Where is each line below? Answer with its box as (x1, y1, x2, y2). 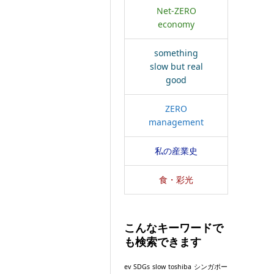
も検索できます (124, 235, 202, 248)
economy (158, 18, 195, 30)
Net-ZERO (156, 4, 196, 17)
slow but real (149, 60, 203, 72)
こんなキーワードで (124, 221, 224, 234)
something (154, 46, 199, 59)
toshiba (168, 262, 192, 271)
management (149, 116, 204, 128)
